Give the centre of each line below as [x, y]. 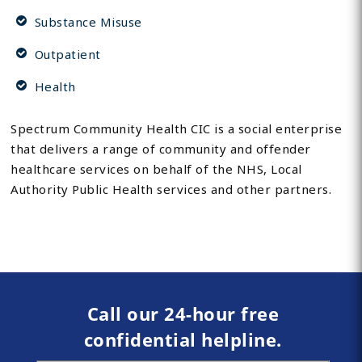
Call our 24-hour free [183, 314]
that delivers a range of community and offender [161, 149]
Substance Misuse [88, 22]
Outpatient [67, 55]
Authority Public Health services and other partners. [171, 189]
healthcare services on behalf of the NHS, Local [156, 169]
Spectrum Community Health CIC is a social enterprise [177, 129]
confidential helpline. [183, 340]
